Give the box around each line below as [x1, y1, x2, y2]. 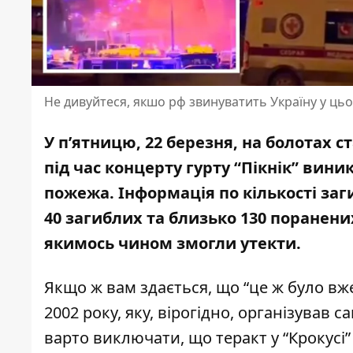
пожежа [44, 182, 110, 204]
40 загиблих [44, 207, 143, 229]
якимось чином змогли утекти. [44, 232, 301, 255]
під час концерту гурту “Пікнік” [44, 157, 303, 179]
